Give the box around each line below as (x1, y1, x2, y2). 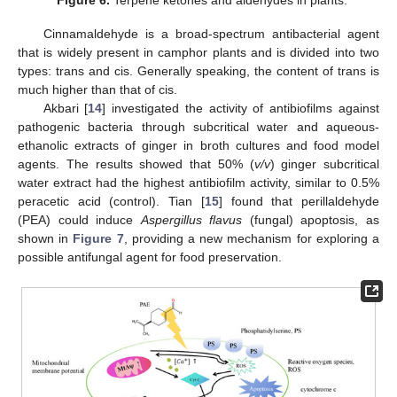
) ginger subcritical (269, 157, 379, 172)
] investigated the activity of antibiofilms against (102, 101, 380, 116)
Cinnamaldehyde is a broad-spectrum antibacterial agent (43, 27, 379, 42)
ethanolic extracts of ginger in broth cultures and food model (18, 138, 379, 153)
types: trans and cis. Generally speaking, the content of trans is (18, 64, 379, 79)
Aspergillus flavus (140, 213, 243, 228)
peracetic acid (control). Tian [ (18, 194, 205, 209)
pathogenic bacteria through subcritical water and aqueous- (18, 120, 379, 135)
